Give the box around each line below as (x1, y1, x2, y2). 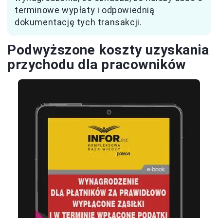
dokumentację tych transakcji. (15, 17, 142, 28)
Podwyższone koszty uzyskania (7, 42, 209, 58)
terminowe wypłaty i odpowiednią (15, 5, 155, 16)
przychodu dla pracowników (7, 56, 187, 73)
